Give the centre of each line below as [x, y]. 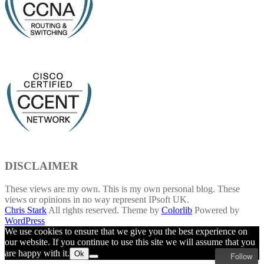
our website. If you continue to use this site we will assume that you [130, 242]
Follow [241, 256]
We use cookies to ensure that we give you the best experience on [126, 231]
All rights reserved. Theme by [104, 210]
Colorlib [177, 210]
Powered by [216, 210]
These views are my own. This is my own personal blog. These [122, 189]
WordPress [25, 220]
